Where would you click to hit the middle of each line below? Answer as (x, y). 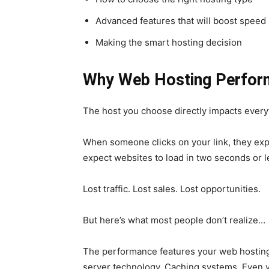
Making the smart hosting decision (169, 42)
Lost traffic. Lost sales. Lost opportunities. (172, 189)
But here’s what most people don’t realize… (174, 220)
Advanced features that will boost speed (181, 21)
